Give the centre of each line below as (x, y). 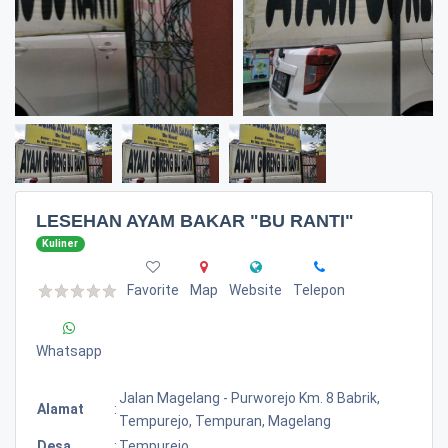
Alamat (60, 408)
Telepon (319, 289)
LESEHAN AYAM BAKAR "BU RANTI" (195, 221)
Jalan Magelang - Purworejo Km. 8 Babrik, (249, 397)
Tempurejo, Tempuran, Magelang (225, 420)
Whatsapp (69, 350)
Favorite (153, 289)
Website (255, 289)
